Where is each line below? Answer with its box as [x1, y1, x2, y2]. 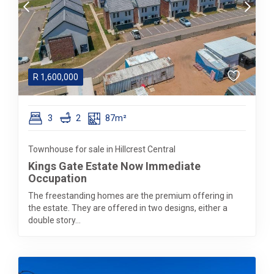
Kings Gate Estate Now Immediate [28, 160, 201, 172]
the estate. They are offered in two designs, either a [28, 203, 228, 213]
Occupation [28, 172, 87, 185]
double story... [28, 215, 81, 225]
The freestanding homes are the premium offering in [28, 191, 233, 201]
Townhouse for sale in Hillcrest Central [28, 144, 176, 154]
